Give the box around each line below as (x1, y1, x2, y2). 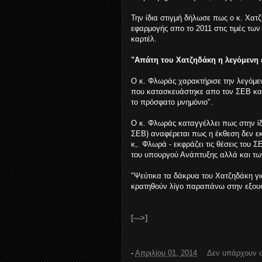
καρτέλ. (131, 35, 157, 43)
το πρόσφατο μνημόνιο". (131, 98, 213, 106)
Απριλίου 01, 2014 (135, 249, 197, 258)
